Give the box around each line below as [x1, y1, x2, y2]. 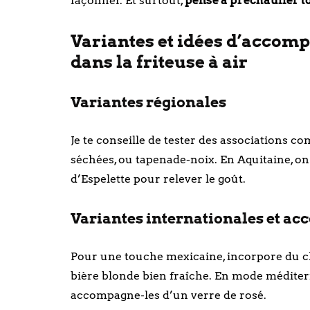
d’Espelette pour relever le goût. [71, 172, 246, 185]
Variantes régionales [71, 93, 226, 111]
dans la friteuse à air [71, 52, 248, 72]
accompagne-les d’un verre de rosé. [71, 289, 266, 302]
